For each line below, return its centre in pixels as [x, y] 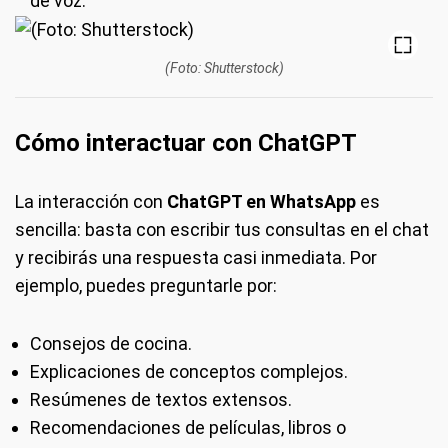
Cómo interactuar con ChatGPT [186, 143]
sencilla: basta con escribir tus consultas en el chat [222, 230]
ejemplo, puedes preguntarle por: [146, 286]
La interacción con [91, 202]
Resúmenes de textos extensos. [161, 400]
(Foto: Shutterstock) [224, 68]
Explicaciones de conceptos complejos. [189, 372]
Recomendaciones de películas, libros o [188, 428]
